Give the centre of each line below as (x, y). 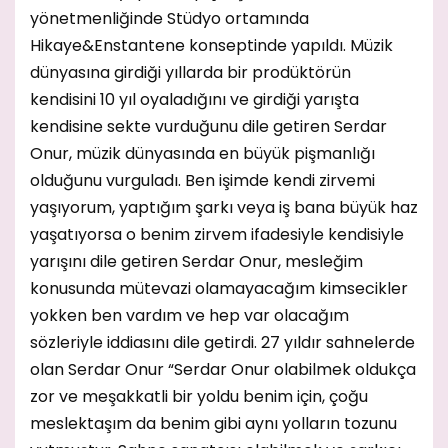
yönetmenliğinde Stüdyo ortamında (169, 18)
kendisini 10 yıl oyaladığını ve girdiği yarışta (194, 99)
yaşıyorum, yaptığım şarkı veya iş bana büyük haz (224, 207)
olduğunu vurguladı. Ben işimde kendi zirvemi (202, 180)
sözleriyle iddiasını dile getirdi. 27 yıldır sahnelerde (222, 342)
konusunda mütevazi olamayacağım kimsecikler (219, 288)
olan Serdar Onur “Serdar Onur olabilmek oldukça (223, 369)
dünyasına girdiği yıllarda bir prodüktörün (190, 72)
